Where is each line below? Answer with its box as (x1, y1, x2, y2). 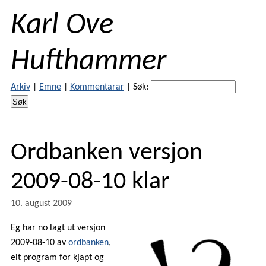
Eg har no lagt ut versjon (10, 223, 105, 233)
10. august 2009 (10, 198, 72, 208)
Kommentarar (69, 82, 124, 92)
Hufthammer (10, 46, 166, 77)
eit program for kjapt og (10, 252, 104, 262)
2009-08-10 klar (10, 169, 170, 194)
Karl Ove (10, 10, 113, 41)
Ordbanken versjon (10, 140, 202, 165)
